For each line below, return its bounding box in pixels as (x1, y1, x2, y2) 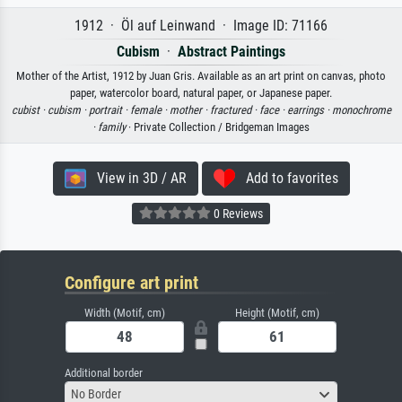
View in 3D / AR (85, 169, 187, 187)
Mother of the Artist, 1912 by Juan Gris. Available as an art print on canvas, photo (16, 68, 386, 83)
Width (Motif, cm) (84, 305, 165, 319)
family (98, 119, 126, 134)
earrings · (286, 102, 332, 117)
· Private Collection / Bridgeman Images (126, 119, 310, 134)
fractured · (209, 102, 259, 117)
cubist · (11, 102, 48, 117)
